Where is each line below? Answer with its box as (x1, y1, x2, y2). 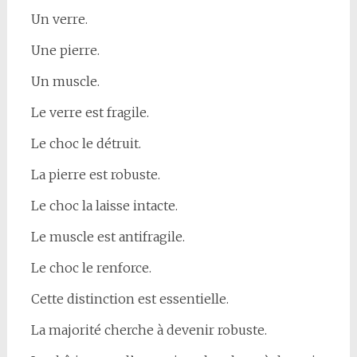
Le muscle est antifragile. (30, 228, 185, 245)
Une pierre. (30, 41, 100, 58)
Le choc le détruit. (30, 135, 141, 151)
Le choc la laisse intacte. (30, 197, 178, 214)
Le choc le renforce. (30, 259, 151, 276)
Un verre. (30, 10, 88, 27)
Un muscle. (30, 73, 100, 89)
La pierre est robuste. (30, 166, 160, 182)
